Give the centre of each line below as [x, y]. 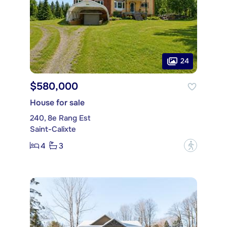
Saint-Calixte [53, 129]
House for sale [57, 103]
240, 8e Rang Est [60, 118]
